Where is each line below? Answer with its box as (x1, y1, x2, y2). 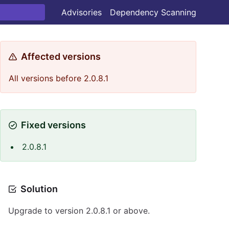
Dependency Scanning (110, 7, 196, 17)
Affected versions (21, 51, 101, 62)
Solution (20, 184, 58, 194)
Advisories (61, 7, 102, 17)
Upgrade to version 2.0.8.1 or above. (8, 205, 150, 216)
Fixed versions (21, 120, 86, 130)
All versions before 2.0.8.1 (9, 73, 108, 83)
